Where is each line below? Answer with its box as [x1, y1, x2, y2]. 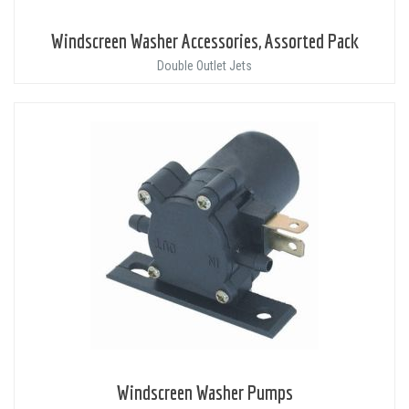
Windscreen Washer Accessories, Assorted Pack [50, 29, 359, 53]
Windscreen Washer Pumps [116, 381, 293, 404]
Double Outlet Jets [157, 58, 252, 74]
